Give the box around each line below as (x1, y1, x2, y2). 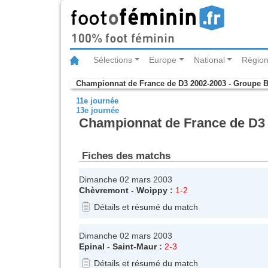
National (193, 55, 225, 65)
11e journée (76, 96, 118, 106)
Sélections (93, 55, 132, 65)
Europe (149, 55, 177, 65)
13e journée (76, 106, 119, 115)
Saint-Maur (112, 241, 157, 251)
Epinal (79, 241, 105, 251)
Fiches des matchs (82, 149, 170, 162)
